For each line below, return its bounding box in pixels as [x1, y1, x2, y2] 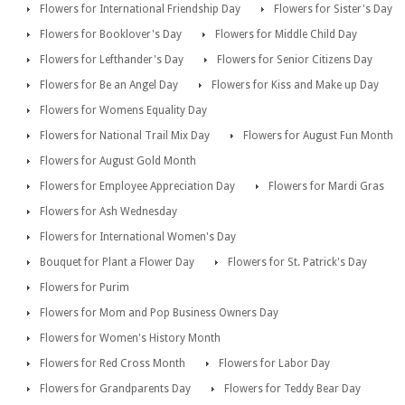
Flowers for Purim [40, 281, 129, 295]
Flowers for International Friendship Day [40, 3, 240, 16]
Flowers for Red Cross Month [40, 357, 185, 371]
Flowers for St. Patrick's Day [228, 256, 367, 269]
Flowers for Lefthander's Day [40, 53, 184, 67]
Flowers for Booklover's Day [40, 28, 182, 42]
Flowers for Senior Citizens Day [217, 53, 372, 67]
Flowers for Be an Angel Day [40, 79, 178, 92]
